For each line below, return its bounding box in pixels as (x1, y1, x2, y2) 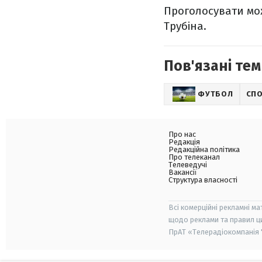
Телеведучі (168, 160, 207, 169)
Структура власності (168, 175, 237, 184)
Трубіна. (164, 19, 206, 33)
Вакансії (168, 167, 197, 177)
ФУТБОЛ (198, 89, 233, 98)
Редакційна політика (168, 144, 240, 154)
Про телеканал (168, 152, 220, 161)
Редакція (168, 137, 200, 146)
